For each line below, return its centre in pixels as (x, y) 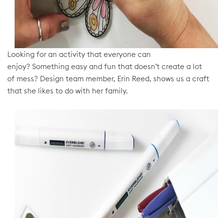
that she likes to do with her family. (67, 91)
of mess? (24, 79)
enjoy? (20, 66)
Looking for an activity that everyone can (79, 54)
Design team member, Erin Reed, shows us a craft (125, 79)
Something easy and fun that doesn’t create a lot (117, 66)
